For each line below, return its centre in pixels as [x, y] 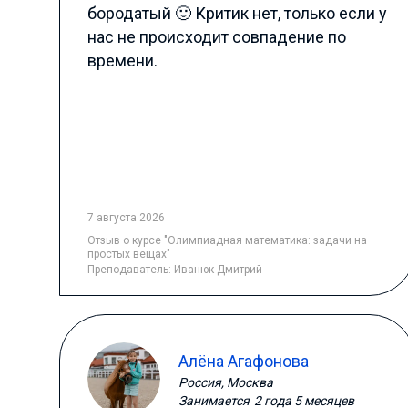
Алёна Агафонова [243, 361]
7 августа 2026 [126, 218]
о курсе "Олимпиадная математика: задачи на [245, 240]
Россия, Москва [225, 382]
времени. [122, 61]
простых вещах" [128, 254]
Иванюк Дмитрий [218, 270]
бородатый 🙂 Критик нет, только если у [237, 13]
